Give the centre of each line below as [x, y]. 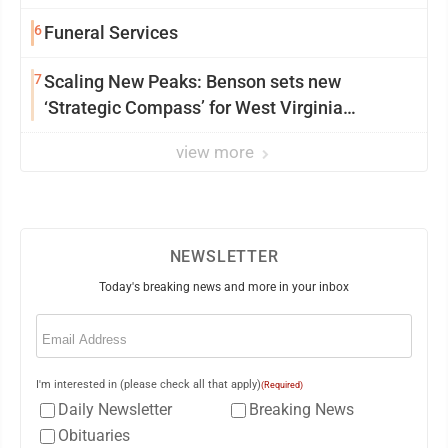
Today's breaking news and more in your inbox [224, 287]
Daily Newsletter [115, 409]
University [84, 133]
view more [217, 152]
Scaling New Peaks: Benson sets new [192, 81]
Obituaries [94, 435]
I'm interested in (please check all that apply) [148, 384]
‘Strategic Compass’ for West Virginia [193, 107]
